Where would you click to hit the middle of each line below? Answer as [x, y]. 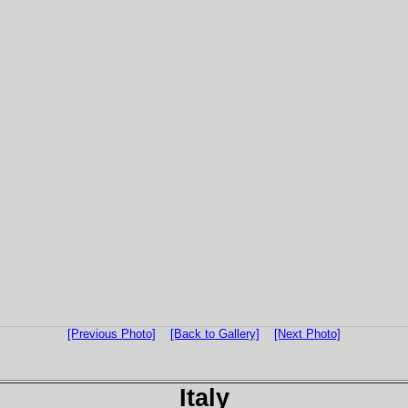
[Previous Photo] [112, 334]
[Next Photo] [307, 334]
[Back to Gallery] [215, 334]
